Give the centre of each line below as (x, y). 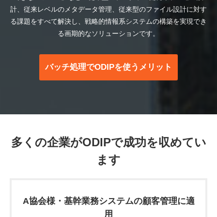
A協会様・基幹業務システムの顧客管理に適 (108, 201)
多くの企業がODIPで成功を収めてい (108, 142)
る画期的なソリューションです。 (108, 34)
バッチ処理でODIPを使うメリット (108, 67)
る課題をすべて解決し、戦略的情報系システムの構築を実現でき (108, 22)
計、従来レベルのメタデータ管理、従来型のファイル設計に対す (108, 9)
